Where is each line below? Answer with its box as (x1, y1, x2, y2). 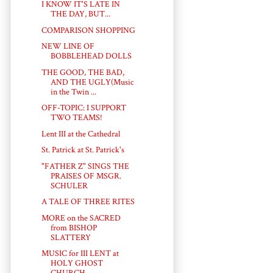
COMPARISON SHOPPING (41, 24, 135, 36)
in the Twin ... (50, 86, 96, 97)
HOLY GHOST (50, 258, 103, 269)
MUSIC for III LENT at (41, 248, 119, 260)
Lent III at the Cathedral (41, 128, 120, 140)
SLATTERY (50, 232, 91, 243)
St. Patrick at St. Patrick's (41, 144, 124, 156)
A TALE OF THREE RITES (41, 196, 135, 208)
